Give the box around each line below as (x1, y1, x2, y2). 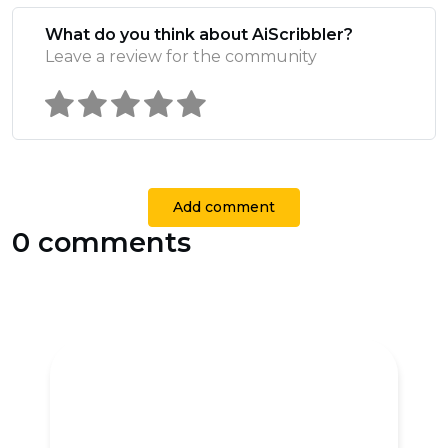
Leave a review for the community (45, 47, 317, 67)
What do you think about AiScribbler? (45, 25, 353, 45)
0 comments (12, 226, 191, 260)
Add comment (173, 198, 275, 217)
